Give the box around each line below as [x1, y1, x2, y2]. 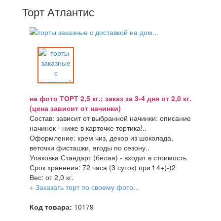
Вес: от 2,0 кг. [30, 172, 74, 182]
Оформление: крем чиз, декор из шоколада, [30, 133, 173, 143]
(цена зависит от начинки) [30, 103, 121, 113]
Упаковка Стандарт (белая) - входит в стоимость [30, 152, 186, 162]
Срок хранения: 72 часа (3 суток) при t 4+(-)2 [30, 162, 176, 172]
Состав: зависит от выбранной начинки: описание [30, 113, 191, 123]
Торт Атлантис [22, 3, 94, 19]
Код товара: [30, 202, 72, 212]
